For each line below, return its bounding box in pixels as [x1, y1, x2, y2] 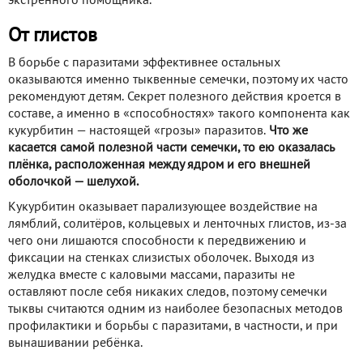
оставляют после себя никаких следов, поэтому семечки [8, 287, 327, 299]
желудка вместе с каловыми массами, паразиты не [8, 270, 295, 282]
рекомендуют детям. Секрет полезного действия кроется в [8, 92, 341, 104]
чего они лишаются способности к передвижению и [8, 236, 306, 248]
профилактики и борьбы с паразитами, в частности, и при [8, 321, 338, 333]
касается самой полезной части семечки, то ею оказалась [8, 143, 334, 155]
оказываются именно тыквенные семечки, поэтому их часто [8, 75, 348, 87]
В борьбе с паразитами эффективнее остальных [8, 58, 280, 70]
